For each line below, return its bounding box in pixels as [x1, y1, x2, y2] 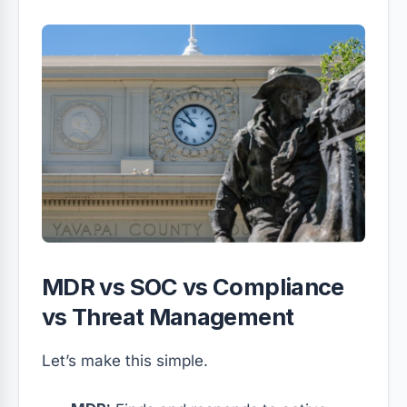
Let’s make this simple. [42, 351, 208, 370]
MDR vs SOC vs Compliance [42, 272, 344, 301]
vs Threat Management [42, 302, 294, 331]
